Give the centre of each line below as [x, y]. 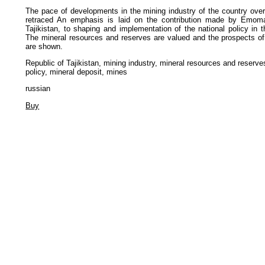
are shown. [44, 46]
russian [38, 89]
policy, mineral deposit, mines [77, 72]
